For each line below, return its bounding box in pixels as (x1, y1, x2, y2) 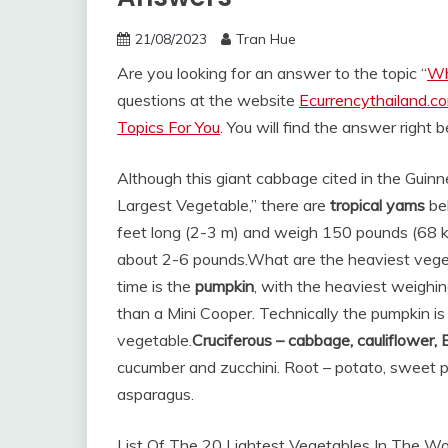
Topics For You (117, 117, 220, 137)
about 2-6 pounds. (117, 249, 247, 269)
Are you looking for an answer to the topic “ (117, 63, 427, 83)
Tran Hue (236, 30, 296, 48)
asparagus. (117, 384, 194, 404)
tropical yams (330, 195, 425, 215)
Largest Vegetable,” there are (117, 195, 330, 215)
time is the (117, 276, 195, 296)
